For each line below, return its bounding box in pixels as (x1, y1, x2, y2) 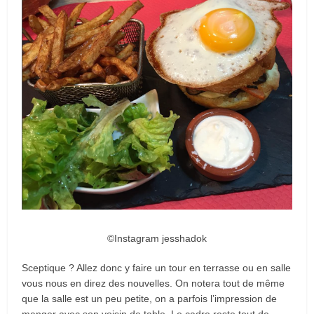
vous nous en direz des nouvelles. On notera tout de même (22, 277, 285, 289)
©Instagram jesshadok (107, 232, 207, 244)
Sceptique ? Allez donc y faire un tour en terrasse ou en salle (22, 261, 292, 273)
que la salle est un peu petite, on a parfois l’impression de (22, 292, 278, 304)
